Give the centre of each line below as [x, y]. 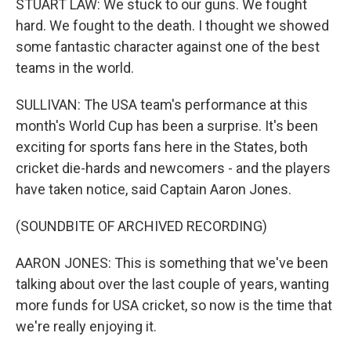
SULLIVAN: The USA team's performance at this [162, 105]
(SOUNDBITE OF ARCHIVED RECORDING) [141, 226]
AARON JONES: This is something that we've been [172, 263]
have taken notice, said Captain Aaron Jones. [154, 189]
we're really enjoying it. [86, 326]
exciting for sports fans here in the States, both [162, 147]
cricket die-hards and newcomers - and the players [173, 168]
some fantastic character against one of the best [168, 47]
